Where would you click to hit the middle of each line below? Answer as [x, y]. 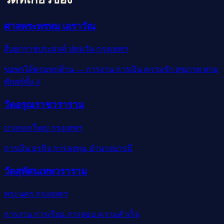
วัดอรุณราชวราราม [44, 105]
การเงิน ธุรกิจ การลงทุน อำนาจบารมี [68, 148]
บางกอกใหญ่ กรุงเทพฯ [43, 127]
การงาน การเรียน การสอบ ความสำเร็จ [71, 214]
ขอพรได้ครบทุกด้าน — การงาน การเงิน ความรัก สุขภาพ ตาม [111, 69]
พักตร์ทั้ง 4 [22, 82]
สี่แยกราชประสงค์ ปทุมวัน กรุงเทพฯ [66, 49]
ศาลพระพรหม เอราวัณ [50, 26]
